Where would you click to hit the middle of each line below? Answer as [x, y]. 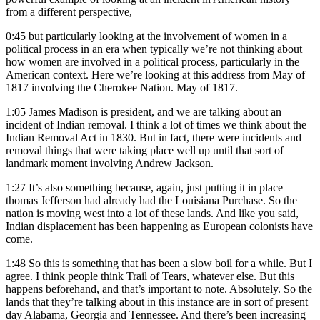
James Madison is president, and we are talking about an [155, 112]
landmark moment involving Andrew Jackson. [110, 164]
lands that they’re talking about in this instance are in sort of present [157, 302]
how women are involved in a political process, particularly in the [152, 62]
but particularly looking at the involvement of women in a [158, 36]
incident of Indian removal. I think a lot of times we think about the [156, 125]
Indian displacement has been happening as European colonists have [159, 226]
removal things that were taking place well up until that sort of [145, 151]
